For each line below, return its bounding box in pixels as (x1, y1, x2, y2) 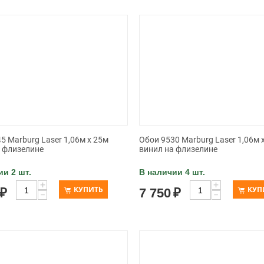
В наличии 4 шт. (138, 167, 205, 177)
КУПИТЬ (74, 184, 104, 194)
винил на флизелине (138, 144, 217, 154)
